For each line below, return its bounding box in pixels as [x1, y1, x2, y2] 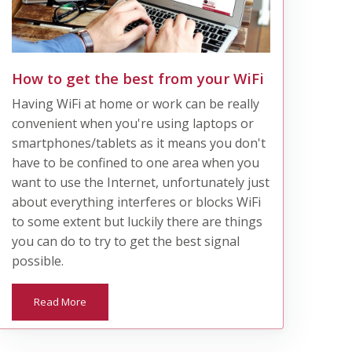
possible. [11, 251, 64, 269]
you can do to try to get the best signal [11, 232, 240, 250]
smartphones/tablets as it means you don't [11, 134, 266, 152]
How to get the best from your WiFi [11, 68, 264, 88]
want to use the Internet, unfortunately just [11, 173, 269, 191]
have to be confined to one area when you [11, 153, 259, 171]
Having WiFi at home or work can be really [11, 94, 259, 112]
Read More [33, 294, 86, 309]
